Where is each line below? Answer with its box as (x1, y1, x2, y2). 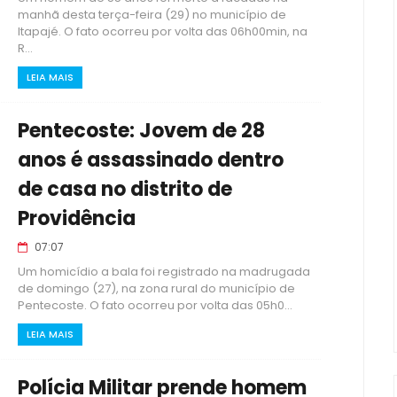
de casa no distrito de (18, 175, 232, 203)
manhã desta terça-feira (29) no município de (18, 6, 286, 23)
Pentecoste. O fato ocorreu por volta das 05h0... (18, 297, 292, 314)
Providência (18, 205, 136, 232)
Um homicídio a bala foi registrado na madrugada (18, 263, 310, 280)
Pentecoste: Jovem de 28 (18, 117, 265, 144)
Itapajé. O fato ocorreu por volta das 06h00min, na (18, 23, 307, 40)
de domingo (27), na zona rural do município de (18, 280, 295, 297)
